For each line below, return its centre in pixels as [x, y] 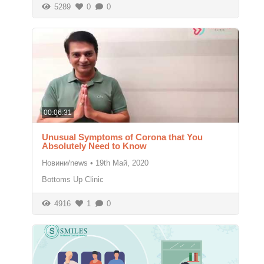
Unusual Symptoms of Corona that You [122, 137]
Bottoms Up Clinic [73, 179]
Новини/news [65, 163]
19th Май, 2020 [122, 163]
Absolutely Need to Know [94, 146]
